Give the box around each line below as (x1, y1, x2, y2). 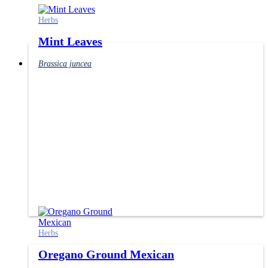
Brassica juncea (38, 58, 92, 68)
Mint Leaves (38, 35, 102, 48)
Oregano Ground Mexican (38, 248, 174, 261)
